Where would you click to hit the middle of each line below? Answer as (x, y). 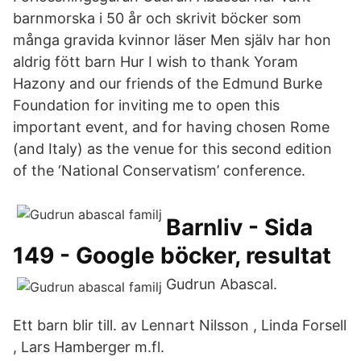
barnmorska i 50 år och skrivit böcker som (157, 18)
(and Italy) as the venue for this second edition (172, 149)
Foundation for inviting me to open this (146, 105)
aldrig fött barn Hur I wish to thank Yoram (156, 62)
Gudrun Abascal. (222, 284)
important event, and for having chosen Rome (171, 127)
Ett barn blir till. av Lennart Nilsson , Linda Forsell (180, 325)
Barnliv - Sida (239, 227)
